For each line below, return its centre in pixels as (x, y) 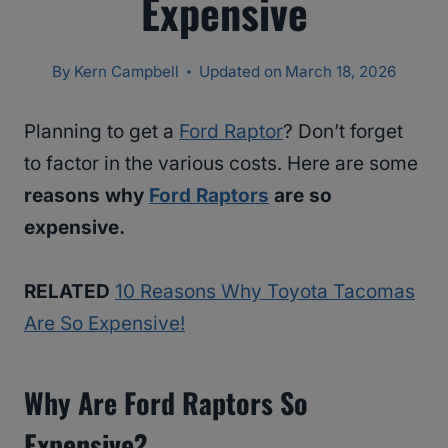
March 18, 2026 (341, 72)
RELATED (67, 292)
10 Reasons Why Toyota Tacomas (265, 292)
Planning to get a (101, 132)
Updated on (240, 72)
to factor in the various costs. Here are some (221, 164)
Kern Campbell (126, 72)
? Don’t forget (343, 132)
